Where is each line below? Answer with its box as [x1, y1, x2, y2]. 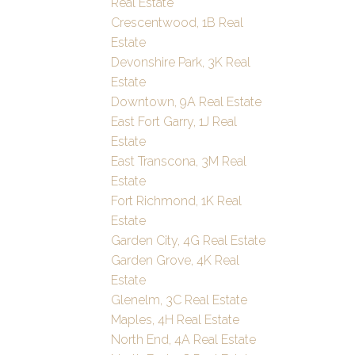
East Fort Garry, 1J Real [111, 114, 238, 130]
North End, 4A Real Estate [111, 332, 257, 348]
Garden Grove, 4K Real [111, 253, 240, 269]
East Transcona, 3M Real [111, 154, 247, 170]
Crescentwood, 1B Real [111, 15, 244, 31]
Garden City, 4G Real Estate [111, 233, 266, 249]
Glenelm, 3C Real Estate [111, 292, 248, 308]
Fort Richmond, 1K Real [111, 193, 242, 209]
